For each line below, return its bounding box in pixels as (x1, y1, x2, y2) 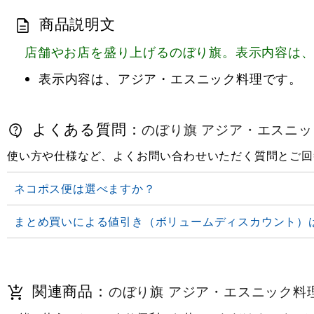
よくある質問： (28, 118, 142, 139)
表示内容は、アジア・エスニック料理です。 (39, 69, 302, 87)
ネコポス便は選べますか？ (14, 179, 156, 196)
